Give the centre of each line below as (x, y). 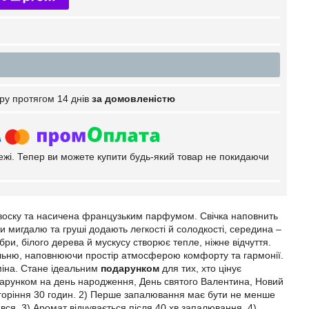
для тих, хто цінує (200, 268)
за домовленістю (133, 99)
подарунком (130, 268)
